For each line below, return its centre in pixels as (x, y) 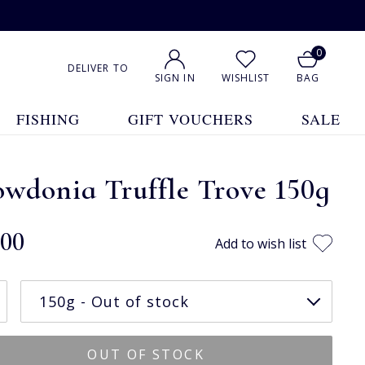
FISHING (48, 119)
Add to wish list (261, 243)
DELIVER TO (98, 68)
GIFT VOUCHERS (191, 119)
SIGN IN (175, 78)
